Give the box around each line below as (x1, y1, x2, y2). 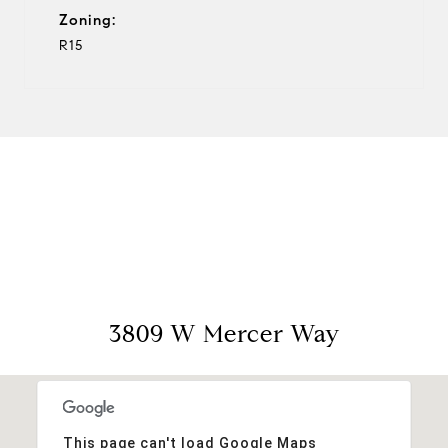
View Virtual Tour (154, 193, 294, 213)
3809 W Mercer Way (108, 318, 340, 349)
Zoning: (59, 10, 116, 29)
